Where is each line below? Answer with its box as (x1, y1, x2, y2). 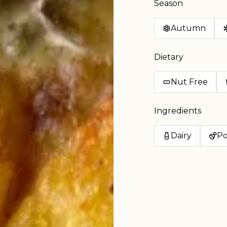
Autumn (171, 23, 206, 33)
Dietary (154, 52, 183, 62)
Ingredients (154, 106, 201, 116)
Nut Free (171, 77, 208, 87)
